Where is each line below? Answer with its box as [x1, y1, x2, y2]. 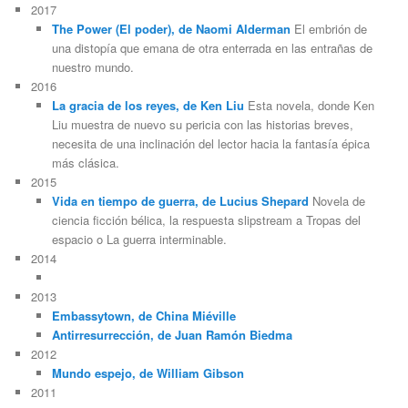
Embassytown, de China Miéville [51, 307, 236, 325]
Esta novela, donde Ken [243, 97, 374, 115]
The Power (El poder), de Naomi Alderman [51, 20, 291, 38]
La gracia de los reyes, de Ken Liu [51, 97, 244, 115]
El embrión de [290, 20, 367, 38]
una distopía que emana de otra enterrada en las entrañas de [51, 39, 372, 57]
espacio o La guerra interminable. [51, 230, 227, 249]
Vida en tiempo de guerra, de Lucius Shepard [51, 192, 309, 210]
